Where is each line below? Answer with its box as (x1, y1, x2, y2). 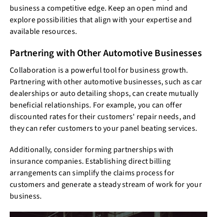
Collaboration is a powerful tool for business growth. (10, 64, 188, 76)
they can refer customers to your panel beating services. (10, 123, 197, 134)
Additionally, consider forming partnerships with (10, 144, 173, 155)
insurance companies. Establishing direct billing (10, 155, 170, 167)
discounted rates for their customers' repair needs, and (10, 111, 196, 122)
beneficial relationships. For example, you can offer (10, 99, 182, 110)
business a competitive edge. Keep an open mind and (10, 2, 188, 14)
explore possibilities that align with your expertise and (10, 14, 192, 25)
